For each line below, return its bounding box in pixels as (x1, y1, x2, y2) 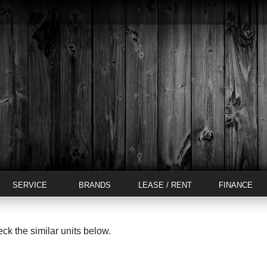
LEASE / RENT (138, 181, 192, 190)
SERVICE (13, 181, 47, 190)
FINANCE (218, 181, 253, 190)
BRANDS (79, 181, 111, 190)
